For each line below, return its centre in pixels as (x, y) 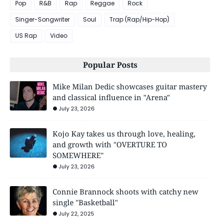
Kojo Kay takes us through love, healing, (124, 134)
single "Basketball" (85, 203)
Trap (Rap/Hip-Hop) (139, 20)
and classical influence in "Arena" (111, 97)
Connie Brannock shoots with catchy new (125, 192)
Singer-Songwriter (42, 20)
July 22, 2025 (76, 214)
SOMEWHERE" (78, 155)
